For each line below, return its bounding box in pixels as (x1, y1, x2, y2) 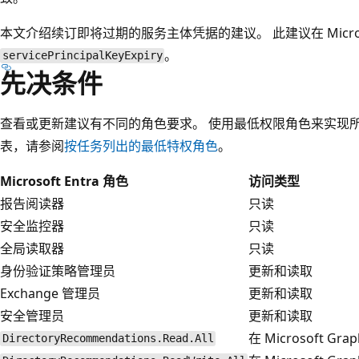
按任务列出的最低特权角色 (64, 136, 218, 155)
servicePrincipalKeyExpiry (2, 49, 163, 63)
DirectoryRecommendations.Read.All (2, 332, 214, 345)
